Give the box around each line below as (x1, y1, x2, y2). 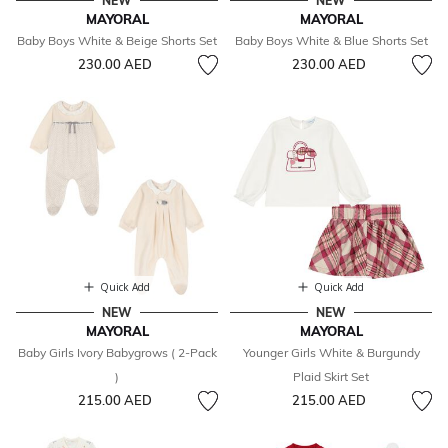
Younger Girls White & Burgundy (242, 345, 420, 361)
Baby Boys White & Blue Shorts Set (234, 33, 428, 49)
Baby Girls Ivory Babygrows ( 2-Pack (17, 345, 217, 361)
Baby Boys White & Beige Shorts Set (17, 33, 217, 49)
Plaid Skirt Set (293, 369, 369, 385)
